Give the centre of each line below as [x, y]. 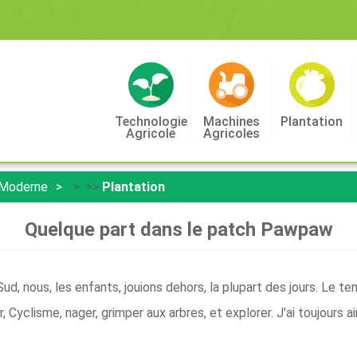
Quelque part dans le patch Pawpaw [178, 229]
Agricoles [231, 133]
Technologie [151, 122]
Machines [231, 122]
